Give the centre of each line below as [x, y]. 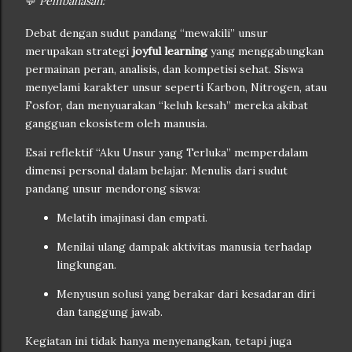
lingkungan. [86, 265]
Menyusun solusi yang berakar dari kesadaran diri [186, 294]
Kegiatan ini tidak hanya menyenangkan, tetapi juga [158, 341]
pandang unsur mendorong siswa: [113, 189]
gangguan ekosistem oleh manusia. [116, 124]
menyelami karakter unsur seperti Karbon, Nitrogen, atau [176, 88]
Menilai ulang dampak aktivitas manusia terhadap [184, 247]
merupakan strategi [79, 51]
